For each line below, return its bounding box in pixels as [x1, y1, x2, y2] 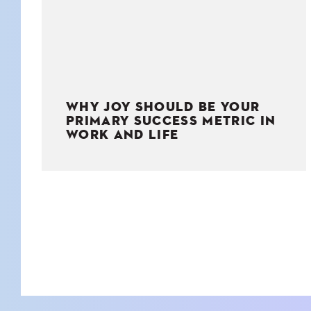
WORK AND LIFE [66, 128, 179, 142]
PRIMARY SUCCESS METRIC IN [66, 114, 276, 128]
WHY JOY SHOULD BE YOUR [66, 100, 260, 114]
